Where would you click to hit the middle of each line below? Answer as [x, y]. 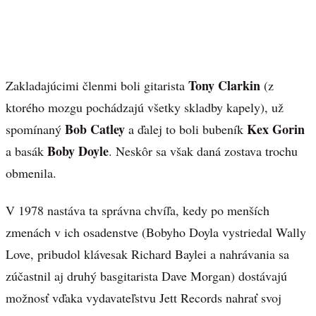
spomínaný [35, 129]
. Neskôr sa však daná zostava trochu [203, 151]
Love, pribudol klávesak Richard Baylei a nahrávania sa [147, 254]
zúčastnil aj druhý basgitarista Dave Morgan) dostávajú [146, 275]
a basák [26, 151]
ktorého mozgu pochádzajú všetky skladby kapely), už [145, 108]
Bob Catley [95, 129]
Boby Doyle [78, 151]
